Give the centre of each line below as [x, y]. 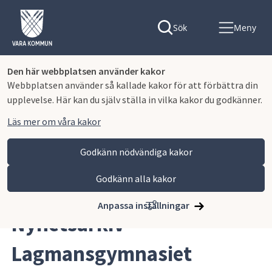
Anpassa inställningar [144, 205]
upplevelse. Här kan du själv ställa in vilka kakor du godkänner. [135, 100]
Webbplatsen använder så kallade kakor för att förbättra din [133, 85]
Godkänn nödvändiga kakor [136, 152]
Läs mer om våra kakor [54, 121]
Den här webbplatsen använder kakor [86, 71]
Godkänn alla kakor [136, 178]
